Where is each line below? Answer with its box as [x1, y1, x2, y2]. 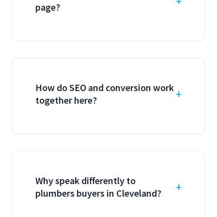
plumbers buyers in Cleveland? [35, 187, 161, 199]
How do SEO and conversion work [35, 81, 174, 93]
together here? [35, 94, 97, 106]
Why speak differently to [35, 174, 136, 186]
